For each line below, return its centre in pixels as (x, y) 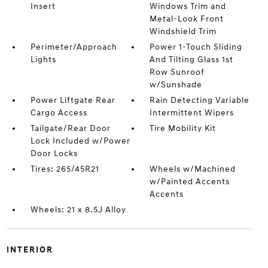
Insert (43, 6)
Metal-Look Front (187, 19)
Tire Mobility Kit (183, 128)
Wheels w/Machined (193, 169)
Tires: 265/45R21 (65, 169)
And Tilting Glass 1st (192, 60)
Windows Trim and (188, 6)
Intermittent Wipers (192, 113)
